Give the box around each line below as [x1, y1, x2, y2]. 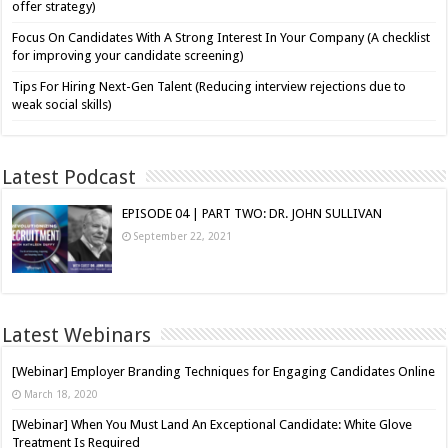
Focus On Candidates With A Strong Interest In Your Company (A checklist [12, 30, 431, 46]
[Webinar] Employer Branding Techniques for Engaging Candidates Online [12, 364, 436, 380]
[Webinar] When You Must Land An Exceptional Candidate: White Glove [12, 417, 413, 433]
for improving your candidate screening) [12, 48, 245, 64]
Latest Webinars [2, 323, 152, 348]
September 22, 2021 [134, 230, 233, 243]
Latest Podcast [2, 165, 137, 190]
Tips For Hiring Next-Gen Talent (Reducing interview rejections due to [12, 79, 407, 95]
